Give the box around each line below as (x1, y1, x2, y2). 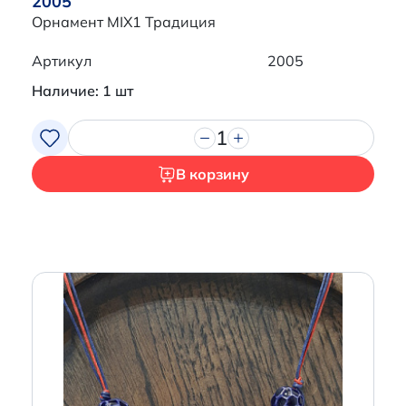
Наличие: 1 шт (32, 82, 133, 101)
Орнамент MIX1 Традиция (32, 13, 216, 32)
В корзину (175, 165, 249, 184)
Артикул (32, 52, 92, 71)
